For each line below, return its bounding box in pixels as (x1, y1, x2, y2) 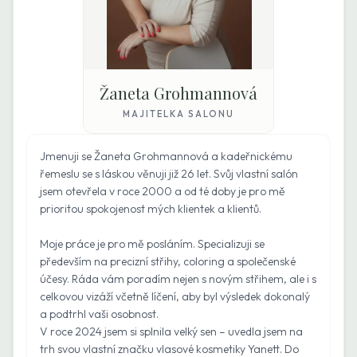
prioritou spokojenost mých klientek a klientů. (40, 202, 261, 216)
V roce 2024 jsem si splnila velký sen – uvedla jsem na (40, 324, 303, 339)
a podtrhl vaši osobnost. (40, 307, 159, 321)
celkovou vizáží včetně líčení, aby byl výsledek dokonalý (40, 289, 310, 304)
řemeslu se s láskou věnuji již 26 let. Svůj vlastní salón (40, 167, 298, 181)
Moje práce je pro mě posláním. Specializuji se (40, 237, 265, 251)
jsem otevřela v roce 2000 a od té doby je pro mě (40, 184, 285, 198)
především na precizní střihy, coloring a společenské (40, 254, 296, 269)
